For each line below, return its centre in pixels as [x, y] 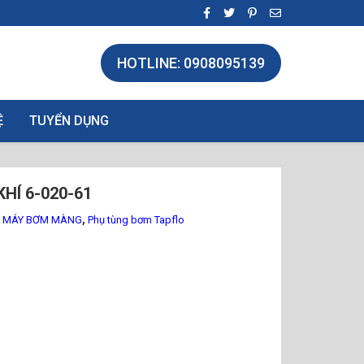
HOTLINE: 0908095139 [191, 63]
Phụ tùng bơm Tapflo [136, 220]
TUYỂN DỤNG [69, 121]
